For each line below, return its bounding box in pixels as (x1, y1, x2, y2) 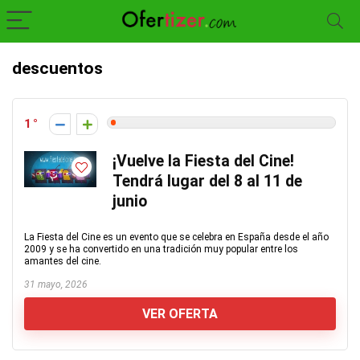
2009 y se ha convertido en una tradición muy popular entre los (24, 243, 298, 255)
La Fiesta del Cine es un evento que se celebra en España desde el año (24, 231, 329, 243)
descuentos (12, 59, 103, 78)
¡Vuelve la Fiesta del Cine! (112, 152, 294, 170)
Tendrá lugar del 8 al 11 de (112, 172, 302, 190)
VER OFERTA (142, 306, 218, 321)
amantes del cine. (24, 256, 101, 267)
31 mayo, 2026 (24, 279, 88, 290)
